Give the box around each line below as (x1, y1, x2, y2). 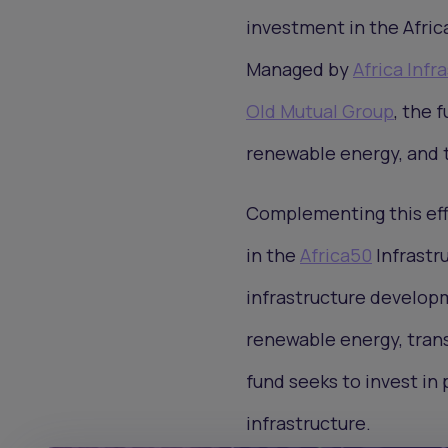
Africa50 (300, 242, 372, 267)
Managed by (246, 56, 353, 81)
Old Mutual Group (246, 98, 394, 123)
